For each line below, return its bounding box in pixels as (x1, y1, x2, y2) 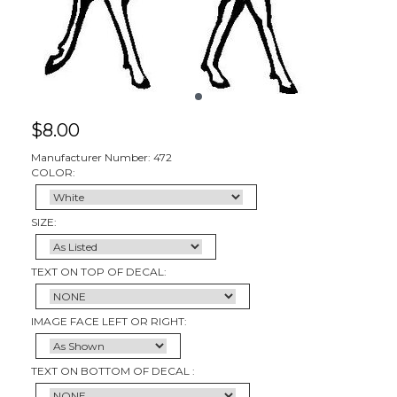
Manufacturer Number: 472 (31, 150, 172, 164)
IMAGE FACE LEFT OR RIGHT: (31, 314, 187, 328)
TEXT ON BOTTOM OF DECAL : (31, 363, 195, 378)
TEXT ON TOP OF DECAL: (31, 264, 167, 278)
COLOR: (31, 165, 75, 179)
